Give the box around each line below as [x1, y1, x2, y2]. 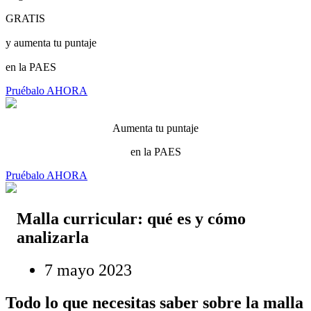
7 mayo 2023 [44, 260, 132, 279]
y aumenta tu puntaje [6, 37, 96, 49]
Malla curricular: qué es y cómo [17, 209, 246, 228]
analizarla [17, 228, 89, 246]
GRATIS [6, 12, 45, 24]
